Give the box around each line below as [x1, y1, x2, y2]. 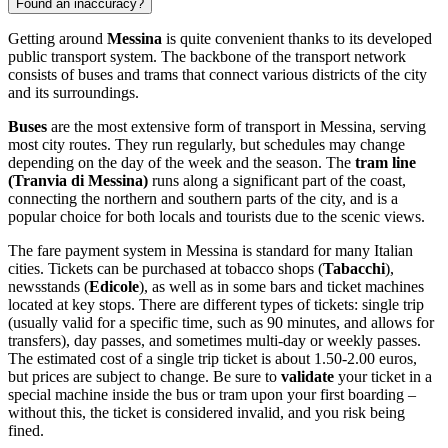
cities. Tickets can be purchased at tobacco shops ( [8, 259, 323, 277]
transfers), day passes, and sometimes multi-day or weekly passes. [8, 331, 421, 349]
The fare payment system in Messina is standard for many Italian [8, 241, 413, 259]
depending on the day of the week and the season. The [8, 153, 355, 171]
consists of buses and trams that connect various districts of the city [8, 65, 427, 83]
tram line [355, 153, 416, 171]
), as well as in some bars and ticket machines [139, 277, 424, 295]
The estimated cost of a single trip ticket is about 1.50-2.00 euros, [8, 349, 417, 367]
